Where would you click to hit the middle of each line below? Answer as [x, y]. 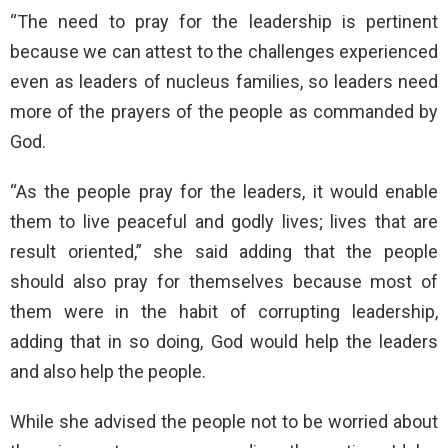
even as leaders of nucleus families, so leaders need [224, 81]
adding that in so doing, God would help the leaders [224, 341]
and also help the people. [108, 371]
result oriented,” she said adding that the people [224, 251]
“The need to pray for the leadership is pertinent [224, 21]
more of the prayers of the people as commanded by [224, 111]
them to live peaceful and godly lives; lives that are [224, 221]
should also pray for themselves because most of [224, 281]
